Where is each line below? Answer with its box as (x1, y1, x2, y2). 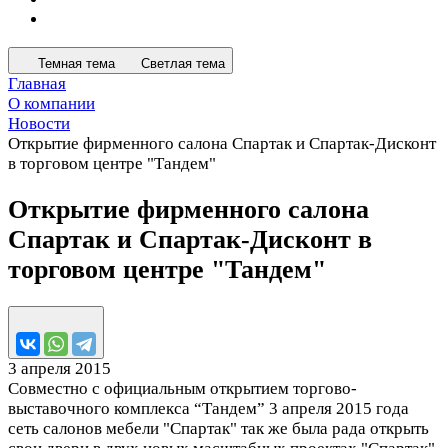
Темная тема (38, 56, 115, 71)
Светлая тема (141, 56, 225, 71)
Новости (8, 114, 70, 133)
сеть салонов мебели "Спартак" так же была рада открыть (8, 419, 429, 439)
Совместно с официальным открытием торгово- (8, 379, 357, 399)
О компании (8, 94, 95, 113)
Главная (8, 74, 66, 93)
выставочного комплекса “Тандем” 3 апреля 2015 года (8, 399, 409, 419)
